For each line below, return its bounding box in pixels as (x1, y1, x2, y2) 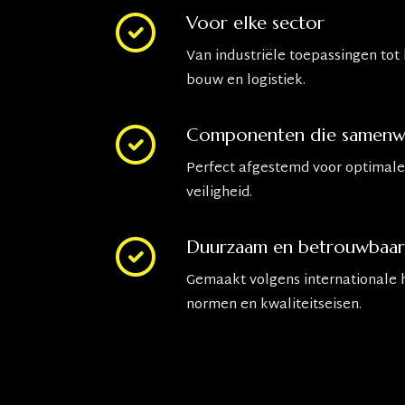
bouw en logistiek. (186, 69, 306, 93)
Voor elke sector (186, 12, 325, 34)
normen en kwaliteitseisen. (186, 293, 362, 317)
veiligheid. (186, 181, 252, 205)
